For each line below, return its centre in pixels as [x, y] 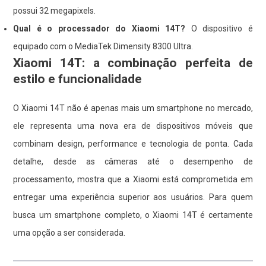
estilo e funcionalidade [78, 79]
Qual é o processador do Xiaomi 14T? [99, 28]
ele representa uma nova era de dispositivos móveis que [133, 126]
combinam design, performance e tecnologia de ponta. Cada [133, 143]
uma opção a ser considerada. [69, 232]
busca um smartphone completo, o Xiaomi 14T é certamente [133, 215]
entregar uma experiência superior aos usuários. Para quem [133, 197]
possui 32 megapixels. [55, 10]
